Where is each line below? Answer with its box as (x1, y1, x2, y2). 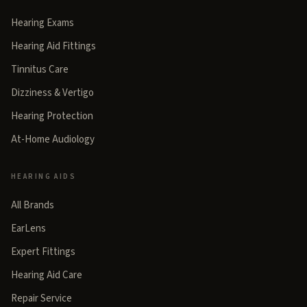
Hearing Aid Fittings (11, 39, 96, 54)
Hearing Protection (11, 109, 93, 124)
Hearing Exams (11, 16, 74, 31)
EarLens (11, 221, 46, 236)
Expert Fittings (11, 245, 75, 260)
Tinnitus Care (11, 62, 69, 77)
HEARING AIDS (11, 171, 77, 182)
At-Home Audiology (11, 132, 95, 147)
